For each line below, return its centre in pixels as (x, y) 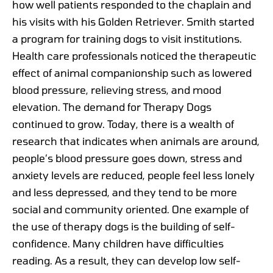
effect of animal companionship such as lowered (132, 72)
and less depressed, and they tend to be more (125, 192)
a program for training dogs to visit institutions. (127, 38)
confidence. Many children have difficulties (118, 243)
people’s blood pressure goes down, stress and (127, 158)
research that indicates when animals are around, (136, 140)
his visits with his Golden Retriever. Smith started (133, 21)
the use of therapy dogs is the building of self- (124, 226)
